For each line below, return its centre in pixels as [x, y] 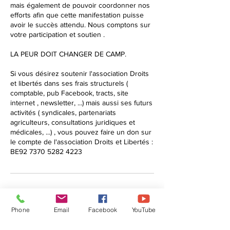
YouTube [144, 209]
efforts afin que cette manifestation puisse [77, 15]
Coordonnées [46, 197]
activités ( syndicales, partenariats [63, 112]
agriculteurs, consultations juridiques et [73, 122]
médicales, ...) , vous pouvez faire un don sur [81, 132]
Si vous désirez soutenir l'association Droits [80, 73]
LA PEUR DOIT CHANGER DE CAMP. [68, 54]
